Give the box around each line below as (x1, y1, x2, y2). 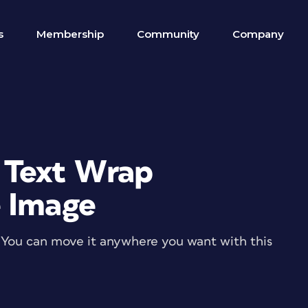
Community (137, 27, 199, 41)
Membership (36, 27, 104, 41)
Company (232, 27, 284, 41)
